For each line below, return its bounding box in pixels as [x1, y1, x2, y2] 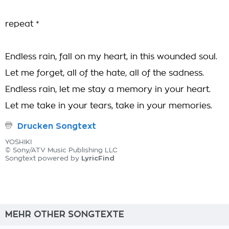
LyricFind [81, 155, 114, 162]
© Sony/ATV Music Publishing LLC [5, 147, 118, 154]
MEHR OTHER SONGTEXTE [5, 210, 124, 219]
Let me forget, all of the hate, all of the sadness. [5, 69, 204, 77]
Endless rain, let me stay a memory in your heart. [5, 85, 211, 94]
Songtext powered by [5, 155, 81, 162]
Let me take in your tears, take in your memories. [5, 102, 212, 110]
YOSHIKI [5, 139, 32, 146]
